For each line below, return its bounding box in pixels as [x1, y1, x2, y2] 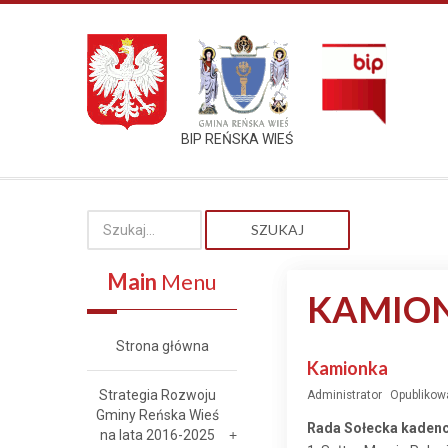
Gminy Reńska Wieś [95, 407, 219, 423]
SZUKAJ [251, 221, 304, 238]
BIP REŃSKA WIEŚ [181, 131, 293, 147]
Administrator [307, 388, 382, 402]
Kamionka [307, 357, 388, 379]
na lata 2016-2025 [99, 427, 215, 443]
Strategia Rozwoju [98, 387, 216, 403]
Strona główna [115, 338, 209, 354]
